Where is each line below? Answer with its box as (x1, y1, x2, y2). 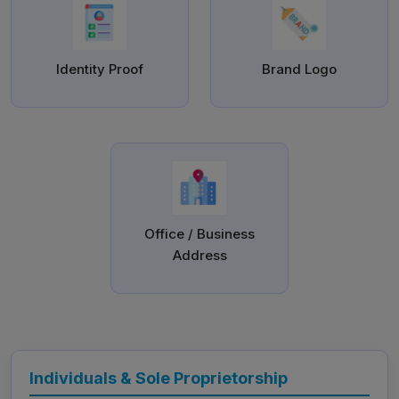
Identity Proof (56, 61, 143, 78)
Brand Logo (262, 61, 337, 78)
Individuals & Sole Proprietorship (29, 369, 288, 388)
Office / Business (144, 225, 255, 243)
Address (172, 247, 227, 265)
